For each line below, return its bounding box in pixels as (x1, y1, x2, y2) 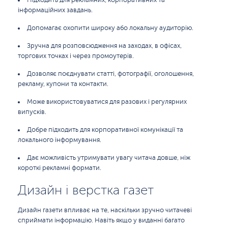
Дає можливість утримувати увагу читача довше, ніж (27, 154, 190, 161)
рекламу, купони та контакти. (18, 80, 108, 88)
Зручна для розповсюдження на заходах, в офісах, (27, 42, 182, 49)
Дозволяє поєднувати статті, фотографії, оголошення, (27, 70, 194, 77)
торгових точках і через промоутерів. (18, 52, 134, 60)
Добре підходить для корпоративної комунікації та (27, 126, 183, 133)
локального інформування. (18, 136, 101, 144)
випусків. (18, 108, 46, 116)
